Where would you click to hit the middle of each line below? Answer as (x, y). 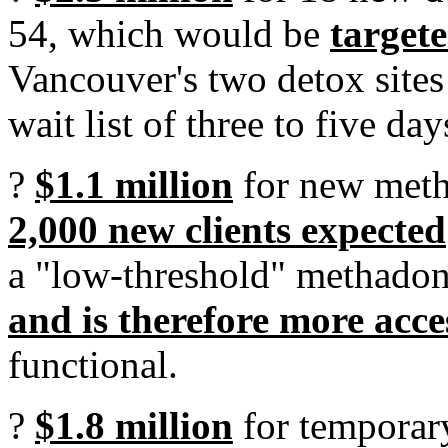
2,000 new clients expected (227, 229)
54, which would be (169, 33)
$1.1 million (134, 184)
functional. (93, 364)
